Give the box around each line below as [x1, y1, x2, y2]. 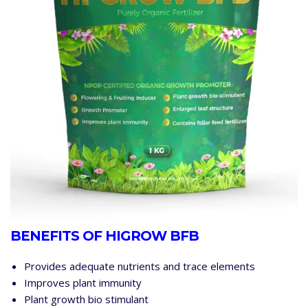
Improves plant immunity [24, 275, 142, 289]
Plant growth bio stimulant [24, 291, 148, 306]
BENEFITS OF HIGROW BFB [10, 227, 199, 244]
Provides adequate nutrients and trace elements [24, 258, 255, 273]
